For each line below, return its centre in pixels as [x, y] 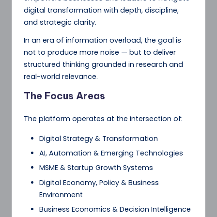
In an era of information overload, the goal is [102, 40]
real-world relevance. [61, 77]
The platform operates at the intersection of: [103, 119]
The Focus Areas [64, 96]
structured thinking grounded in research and [103, 65]
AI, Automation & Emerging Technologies [111, 153]
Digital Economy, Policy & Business [99, 182]
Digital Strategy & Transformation [99, 139]
